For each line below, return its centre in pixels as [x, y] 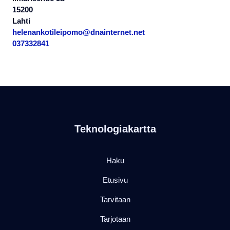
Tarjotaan [115, 219]
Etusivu [115, 180]
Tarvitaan [115, 199]
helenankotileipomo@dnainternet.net [79, 32]
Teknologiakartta [115, 129]
